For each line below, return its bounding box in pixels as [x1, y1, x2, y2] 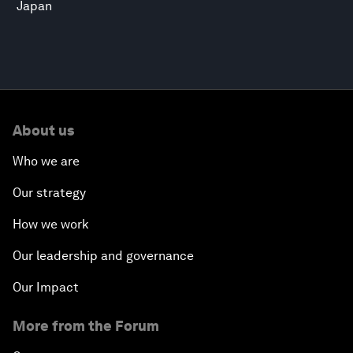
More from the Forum [13, 318, 159, 334]
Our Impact [13, 280, 79, 295]
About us [13, 122, 74, 139]
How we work [13, 217, 89, 232]
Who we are [13, 154, 80, 169]
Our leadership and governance [13, 248, 194, 263]
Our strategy [13, 185, 86, 200]
